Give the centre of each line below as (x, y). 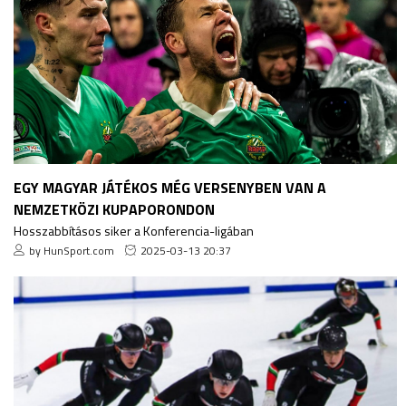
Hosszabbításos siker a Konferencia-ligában (134, 230)
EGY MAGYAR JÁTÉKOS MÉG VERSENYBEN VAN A (170, 187)
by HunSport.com (72, 250)
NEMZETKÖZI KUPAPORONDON (114, 209)
